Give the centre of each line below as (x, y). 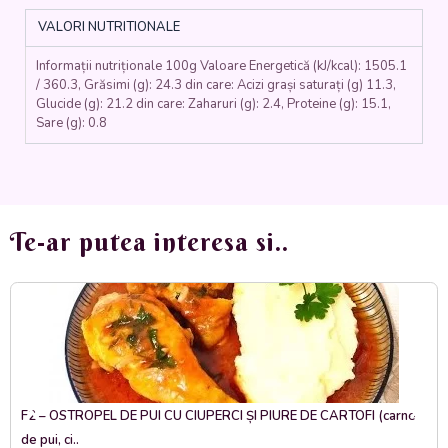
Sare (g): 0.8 (71, 122)
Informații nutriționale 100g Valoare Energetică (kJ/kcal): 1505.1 (221, 65)
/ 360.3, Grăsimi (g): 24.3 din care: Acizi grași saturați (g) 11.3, (216, 84)
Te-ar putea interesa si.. (149, 242)
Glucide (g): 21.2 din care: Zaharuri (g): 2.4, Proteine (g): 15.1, (213, 103)
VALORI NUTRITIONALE (108, 27)
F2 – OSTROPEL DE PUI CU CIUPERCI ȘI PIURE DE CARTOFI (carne (218, 416)
